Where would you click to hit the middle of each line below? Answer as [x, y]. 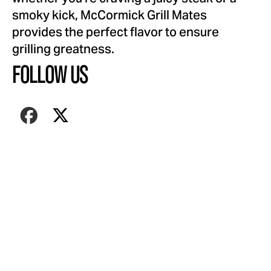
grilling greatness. [63, 51]
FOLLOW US [50, 75]
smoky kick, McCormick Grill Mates [109, 17]
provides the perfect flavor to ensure [116, 34]
